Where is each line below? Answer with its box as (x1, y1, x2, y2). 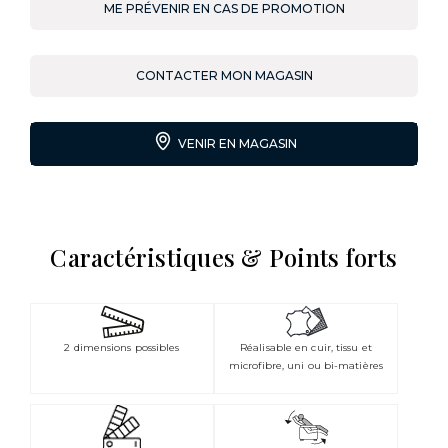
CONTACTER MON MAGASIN (135, 68, 313, 84)
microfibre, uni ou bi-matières (228, 359, 383, 373)
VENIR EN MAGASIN (175, 136, 297, 152)
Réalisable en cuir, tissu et (240, 341, 372, 355)
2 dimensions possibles (64, 340, 180, 354)
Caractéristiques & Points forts (50, 241, 398, 274)
